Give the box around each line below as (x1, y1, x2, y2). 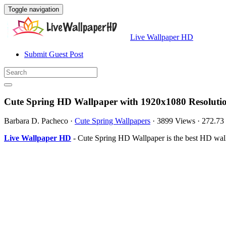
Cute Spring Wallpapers (75, 117, 150, 126)
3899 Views (157, 117, 195, 126)
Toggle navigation (8, 6, 59, 13)
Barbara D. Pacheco (4, 117, 68, 126)
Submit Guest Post (24, 50, 83, 59)
